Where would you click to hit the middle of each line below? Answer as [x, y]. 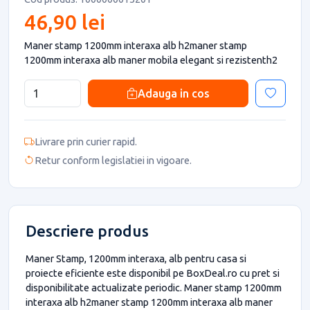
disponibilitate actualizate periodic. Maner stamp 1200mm [154, 287]
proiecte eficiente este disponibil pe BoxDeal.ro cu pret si [153, 273]
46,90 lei [65, 22]
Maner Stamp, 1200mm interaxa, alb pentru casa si [136, 258]
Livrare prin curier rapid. [86, 141]
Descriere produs [87, 230]
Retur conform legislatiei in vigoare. [113, 161]
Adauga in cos [174, 93]
